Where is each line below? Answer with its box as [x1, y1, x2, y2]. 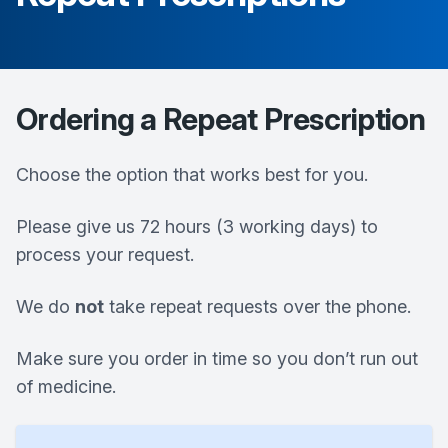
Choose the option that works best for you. [16, 164, 368, 185]
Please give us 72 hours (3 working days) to [16, 216, 378, 237]
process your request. [16, 244, 194, 265]
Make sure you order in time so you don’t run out [16, 348, 418, 369]
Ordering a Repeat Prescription [16, 101, 426, 137]
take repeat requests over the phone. [104, 296, 411, 317]
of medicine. [16, 376, 116, 397]
